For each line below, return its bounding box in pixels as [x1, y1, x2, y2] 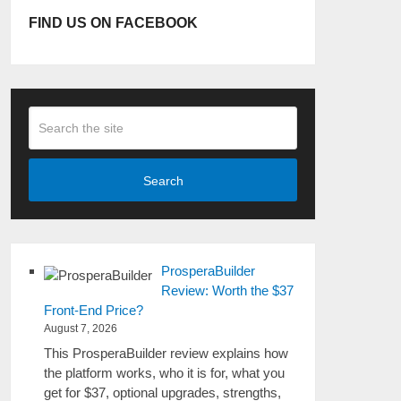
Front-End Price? [44, 303, 144, 318]
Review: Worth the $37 [161, 283, 294, 298]
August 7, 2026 [44, 322, 118, 335]
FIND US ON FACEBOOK [29, 15, 199, 30]
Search [142, 173, 183, 188]
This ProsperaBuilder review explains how [44, 345, 289, 361]
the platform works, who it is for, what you [44, 364, 286, 380]
